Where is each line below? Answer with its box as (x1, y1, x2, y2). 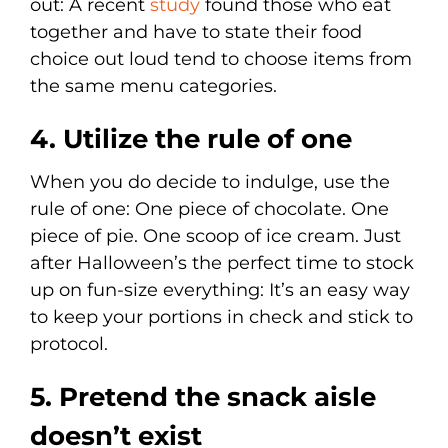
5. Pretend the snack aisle (30, 380, 376, 413)
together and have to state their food (30, 20, 362, 43)
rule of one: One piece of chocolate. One (30, 197, 389, 220)
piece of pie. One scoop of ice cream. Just (30, 224, 401, 247)
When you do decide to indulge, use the (30, 170, 390, 193)
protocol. (30, 332, 108, 355)
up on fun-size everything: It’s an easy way (30, 278, 410, 301)
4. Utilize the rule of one (30, 122, 352, 155)
